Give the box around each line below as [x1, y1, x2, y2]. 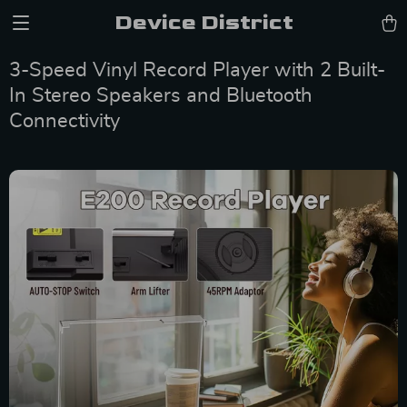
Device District [114, 9, 293, 35]
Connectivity [9, 111, 120, 131]
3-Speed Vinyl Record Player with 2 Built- [9, 60, 385, 80]
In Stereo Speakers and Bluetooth [9, 85, 313, 105]
